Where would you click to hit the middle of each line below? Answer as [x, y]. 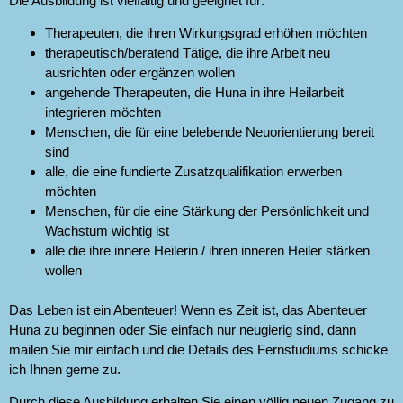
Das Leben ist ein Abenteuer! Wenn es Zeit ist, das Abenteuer [188, 309]
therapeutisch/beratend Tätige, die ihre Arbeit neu [188, 52]
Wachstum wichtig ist [107, 230]
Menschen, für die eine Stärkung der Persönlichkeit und [207, 210]
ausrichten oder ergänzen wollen [140, 72]
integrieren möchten [103, 112]
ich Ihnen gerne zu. [65, 369]
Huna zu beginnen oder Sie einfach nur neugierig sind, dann [183, 329]
